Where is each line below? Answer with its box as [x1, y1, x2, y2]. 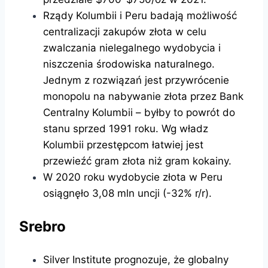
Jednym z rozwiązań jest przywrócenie [43, 74, 229, 86]
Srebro [19, 217, 66, 235]
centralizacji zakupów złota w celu [43, 25, 206, 38]
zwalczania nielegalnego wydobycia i [43, 41, 221, 54]
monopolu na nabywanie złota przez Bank [43, 90, 243, 102]
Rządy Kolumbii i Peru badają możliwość [43, 9, 237, 22]
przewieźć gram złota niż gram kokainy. [43, 154, 232, 167]
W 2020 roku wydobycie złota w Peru [43, 170, 223, 183]
